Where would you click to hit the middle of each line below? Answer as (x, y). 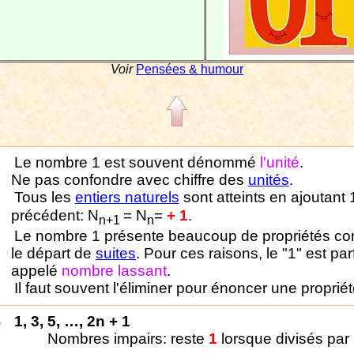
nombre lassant (114, 270)
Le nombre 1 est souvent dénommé (137, 162)
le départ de (53, 253)
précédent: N (55, 216)
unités (268, 180)
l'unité (279, 162)
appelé (36, 270)
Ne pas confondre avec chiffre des (129, 180)
